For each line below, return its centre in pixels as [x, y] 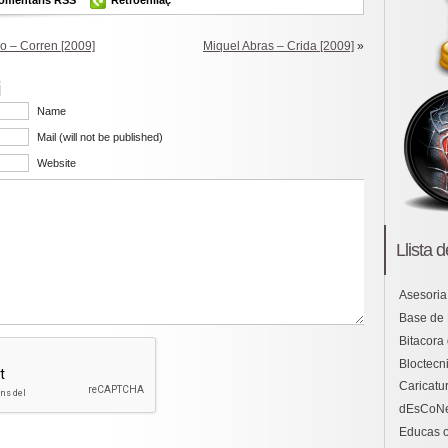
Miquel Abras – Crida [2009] [278, 45]
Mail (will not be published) [100, 136]
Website [56, 162]
